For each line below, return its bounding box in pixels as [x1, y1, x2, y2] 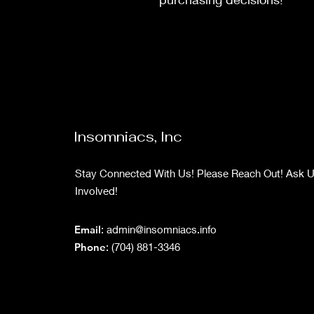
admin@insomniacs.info [107, 222, 217, 235]
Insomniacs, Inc [74, 127, 182, 146]
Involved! [75, 184, 118, 197]
